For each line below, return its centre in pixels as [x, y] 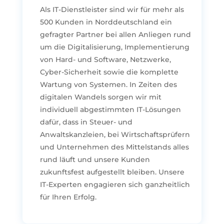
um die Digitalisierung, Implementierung [114, 47]
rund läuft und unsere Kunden [95, 159]
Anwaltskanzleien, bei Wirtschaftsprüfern [115, 134]
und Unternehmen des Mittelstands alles [114, 147]
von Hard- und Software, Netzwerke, [105, 59]
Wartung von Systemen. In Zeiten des [108, 84]
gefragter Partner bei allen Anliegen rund [115, 34]
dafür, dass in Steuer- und [86, 122]
